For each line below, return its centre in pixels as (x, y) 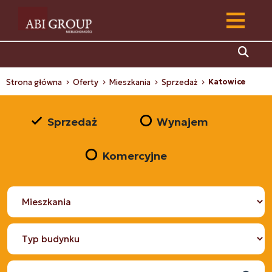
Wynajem (182, 121)
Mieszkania (131, 82)
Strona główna (34, 82)
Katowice (227, 82)
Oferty (87, 82)
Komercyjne (134, 155)
